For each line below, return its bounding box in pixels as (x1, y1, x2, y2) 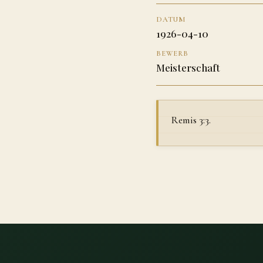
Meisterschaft (156, 60, 220, 74)
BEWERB (156, 48, 188, 58)
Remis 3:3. (171, 113, 211, 126)
